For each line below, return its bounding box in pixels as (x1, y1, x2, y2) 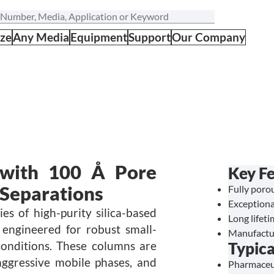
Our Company (172, 30, 245, 45)
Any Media (13, 30, 69, 45)
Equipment (70, 30, 127, 45)
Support (128, 30, 171, 45)
